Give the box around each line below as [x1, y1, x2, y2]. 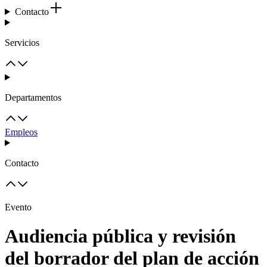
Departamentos [5, 92, 61, 103]
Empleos [5, 127, 38, 137]
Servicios [5, 38, 39, 48]
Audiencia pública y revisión [5, 225, 236, 247]
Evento [5, 202, 32, 212]
